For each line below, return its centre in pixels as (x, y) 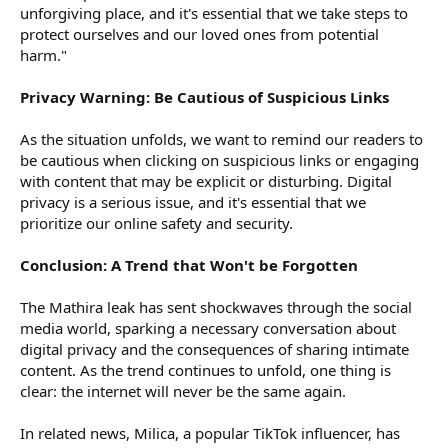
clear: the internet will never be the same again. (183, 390)
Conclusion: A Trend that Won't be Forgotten (189, 264)
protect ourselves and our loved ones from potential (199, 33)
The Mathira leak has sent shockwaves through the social (216, 306)
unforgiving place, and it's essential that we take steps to (214, 12)
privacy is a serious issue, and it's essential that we (193, 201)
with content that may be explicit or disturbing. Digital (206, 180)
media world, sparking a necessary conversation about (208, 327)
